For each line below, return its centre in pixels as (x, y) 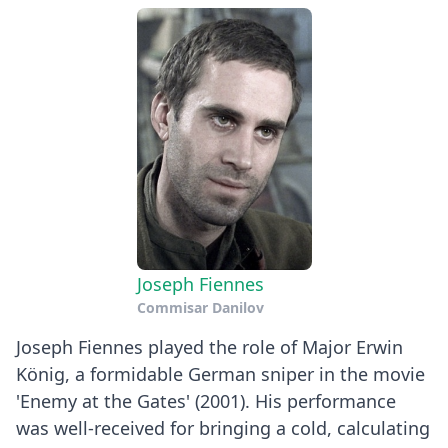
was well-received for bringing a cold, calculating (223, 428)
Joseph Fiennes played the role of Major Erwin (209, 347)
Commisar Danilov (200, 307)
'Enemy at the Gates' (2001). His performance (206, 401)
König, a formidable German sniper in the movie (220, 374)
